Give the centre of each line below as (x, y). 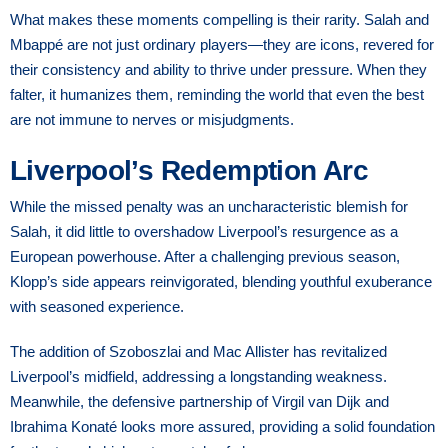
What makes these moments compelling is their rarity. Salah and (219, 19)
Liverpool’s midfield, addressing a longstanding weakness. (198, 376)
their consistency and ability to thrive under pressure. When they (218, 69)
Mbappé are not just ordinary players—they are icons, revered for (222, 44)
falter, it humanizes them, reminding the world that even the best (217, 94)
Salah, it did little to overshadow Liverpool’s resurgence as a (204, 231)
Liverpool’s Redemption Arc (189, 170)
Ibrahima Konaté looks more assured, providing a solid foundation (222, 426)
